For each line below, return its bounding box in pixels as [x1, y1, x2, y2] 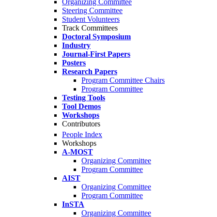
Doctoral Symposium [62, 32, 131, 41]
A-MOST [62, 148, 93, 156]
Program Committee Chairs [81, 76, 165, 84]
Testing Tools [62, 93, 105, 102]
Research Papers [62, 67, 117, 76]
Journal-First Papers [62, 50, 130, 58]
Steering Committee [62, 6, 123, 15]
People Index [62, 130, 102, 139]
